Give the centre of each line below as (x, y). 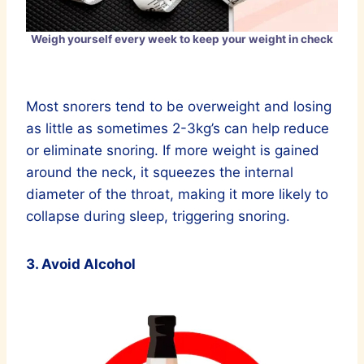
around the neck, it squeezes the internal (160, 173)
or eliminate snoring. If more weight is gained (173, 151)
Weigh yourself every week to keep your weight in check (182, 39)
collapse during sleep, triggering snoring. (158, 217)
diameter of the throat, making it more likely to (177, 195)
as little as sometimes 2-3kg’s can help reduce (178, 129)
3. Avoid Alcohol (81, 264)
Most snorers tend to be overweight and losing (179, 107)
